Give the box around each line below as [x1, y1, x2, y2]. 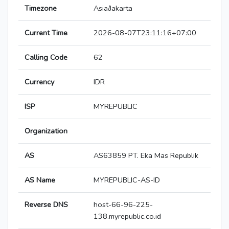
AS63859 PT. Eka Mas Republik [94, 150, 198, 161]
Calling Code [25, 52, 67, 63]
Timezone [25, 3, 57, 14]
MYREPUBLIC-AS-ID [94, 175, 160, 186]
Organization [25, 126, 67, 136]
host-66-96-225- [94, 199, 153, 210]
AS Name [25, 175, 55, 186]
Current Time [25, 28, 67, 38]
